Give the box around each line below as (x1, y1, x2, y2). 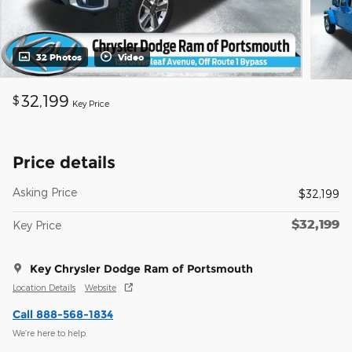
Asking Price (13, 185, 77, 200)
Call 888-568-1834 (13, 307, 113, 322)
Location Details (13, 281, 75, 292)
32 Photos (36, 52, 82, 63)
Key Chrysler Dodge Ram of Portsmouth (30, 262, 253, 277)
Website (85, 281, 116, 292)
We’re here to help (13, 327, 86, 338)
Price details (13, 152, 115, 173)
